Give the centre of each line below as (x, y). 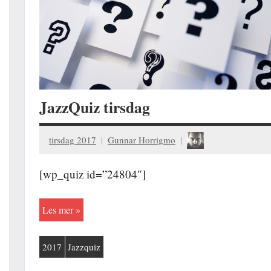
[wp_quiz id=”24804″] (93, 174)
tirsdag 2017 (73, 139)
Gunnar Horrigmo (142, 139)
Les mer (57, 210)
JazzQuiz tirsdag (95, 107)
